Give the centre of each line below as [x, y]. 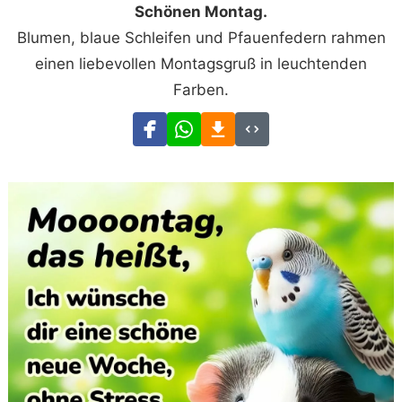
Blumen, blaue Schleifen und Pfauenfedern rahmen [201, 37]
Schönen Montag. [201, 11]
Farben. [201, 89]
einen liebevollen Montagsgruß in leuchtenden [201, 63]
